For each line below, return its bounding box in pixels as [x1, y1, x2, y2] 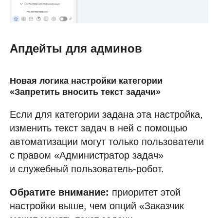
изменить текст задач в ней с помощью [10, 122, 187, 133]
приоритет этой [109, 186, 181, 198]
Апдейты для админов [10, 41, 142, 55]
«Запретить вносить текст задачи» [10, 87, 161, 97]
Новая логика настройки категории [10, 75, 163, 86]
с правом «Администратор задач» [10, 149, 163, 161]
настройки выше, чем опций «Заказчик [10, 200, 184, 211]
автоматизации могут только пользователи [10, 136, 204, 147]
